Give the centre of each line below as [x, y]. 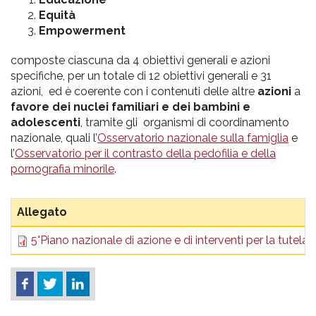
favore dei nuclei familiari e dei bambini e [130, 107]
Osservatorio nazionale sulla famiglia [193, 138]
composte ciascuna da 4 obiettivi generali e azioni [140, 60]
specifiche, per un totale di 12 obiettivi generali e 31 [141, 76]
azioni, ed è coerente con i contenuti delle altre [134, 91]
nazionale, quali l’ [54, 138]
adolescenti [45, 122]
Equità [57, 15]
